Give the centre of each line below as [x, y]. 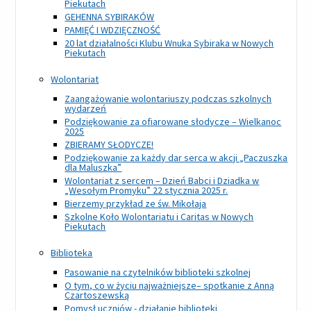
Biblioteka [72, 253]
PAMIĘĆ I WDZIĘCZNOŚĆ [113, 30]
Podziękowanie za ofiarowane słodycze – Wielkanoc [173, 122]
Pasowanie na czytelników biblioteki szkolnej [158, 272]
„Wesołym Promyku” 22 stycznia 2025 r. [146, 191]
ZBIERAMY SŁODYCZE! [109, 145]
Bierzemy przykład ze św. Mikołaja [136, 204]
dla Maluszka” [93, 168]
